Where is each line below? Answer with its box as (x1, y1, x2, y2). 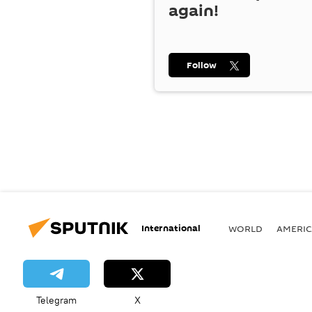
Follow (187, 58, 217, 72)
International (141, 221, 201, 235)
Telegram (36, 294, 77, 306)
